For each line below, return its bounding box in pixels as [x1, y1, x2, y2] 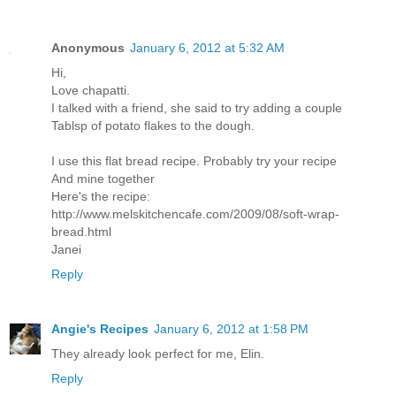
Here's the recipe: [51, 189, 150, 204]
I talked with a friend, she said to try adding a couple [51, 101, 342, 116]
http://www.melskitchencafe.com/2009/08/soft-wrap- [51, 207, 339, 222]
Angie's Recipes [51, 322, 148, 337]
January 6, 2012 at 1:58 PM [154, 322, 308, 337]
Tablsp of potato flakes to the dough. [51, 118, 255, 133]
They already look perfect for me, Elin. [51, 346, 264, 362]
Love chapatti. [51, 83, 130, 98]
